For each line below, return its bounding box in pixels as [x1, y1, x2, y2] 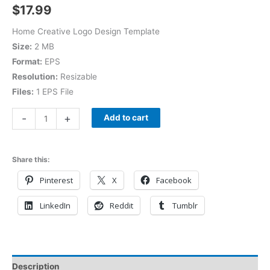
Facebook [156, 175, 192, 186]
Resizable [58, 71, 97, 81]
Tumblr [172, 200, 198, 212]
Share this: [12, 155, 50, 165]
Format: [12, 56, 42, 66]
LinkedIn [40, 200, 71, 212]
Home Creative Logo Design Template [12, 26, 160, 36]
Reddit [110, 200, 133, 212]
